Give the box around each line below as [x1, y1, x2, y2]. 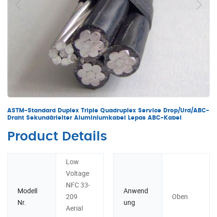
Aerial [65, 203, 83, 213]
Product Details [7, 130, 107, 143]
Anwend [124, 186, 148, 196]
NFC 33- [65, 180, 90, 190]
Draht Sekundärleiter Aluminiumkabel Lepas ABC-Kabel [7, 115, 182, 121]
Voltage [65, 169, 89, 178]
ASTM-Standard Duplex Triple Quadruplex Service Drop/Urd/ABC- [7, 108, 209, 114]
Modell [17, 186, 37, 196]
